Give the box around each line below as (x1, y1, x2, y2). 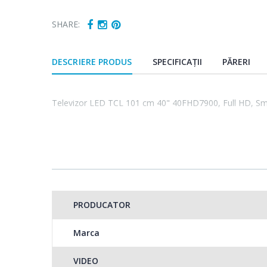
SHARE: (52, 18, 80, 30)
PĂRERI (222, 56, 251, 68)
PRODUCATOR (73, 199, 131, 211)
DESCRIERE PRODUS (52, 56, 132, 68)
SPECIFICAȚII (152, 56, 202, 68)
